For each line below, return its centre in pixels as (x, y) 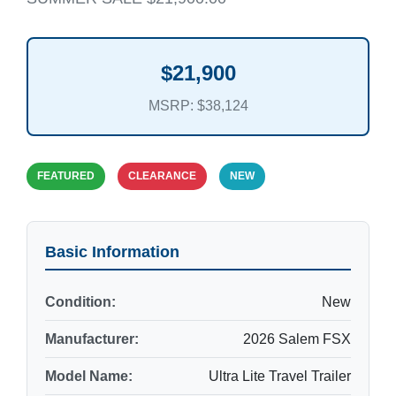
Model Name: (89, 376)
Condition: (80, 302)
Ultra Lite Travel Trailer (280, 376)
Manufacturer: (92, 339)
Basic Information (112, 252)
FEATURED (66, 176)
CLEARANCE (162, 176)
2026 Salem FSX (297, 339)
